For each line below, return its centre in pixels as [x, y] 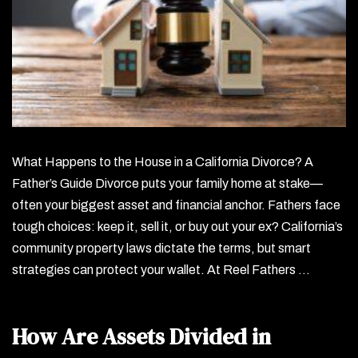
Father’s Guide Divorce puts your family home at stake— [167, 184]
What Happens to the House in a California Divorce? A [163, 162]
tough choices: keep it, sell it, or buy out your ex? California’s [177, 227]
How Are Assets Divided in [141, 337]
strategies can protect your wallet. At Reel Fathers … [161, 270]
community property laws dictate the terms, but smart [161, 249]
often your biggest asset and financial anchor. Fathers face [176, 205]
